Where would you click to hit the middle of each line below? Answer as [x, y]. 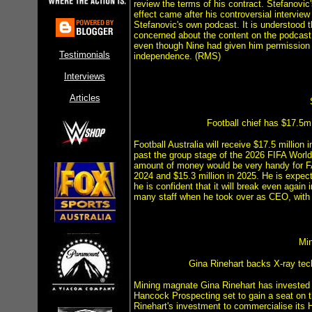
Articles [85, 98]
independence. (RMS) [177, 56]
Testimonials [85, 55]
